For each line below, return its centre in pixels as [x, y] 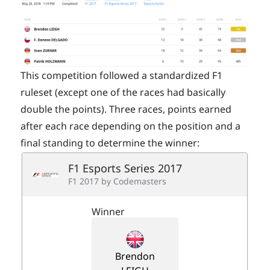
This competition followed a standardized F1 [122, 76]
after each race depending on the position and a [131, 126]
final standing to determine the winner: [110, 143]
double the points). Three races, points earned [126, 109]
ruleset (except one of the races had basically [123, 93]
